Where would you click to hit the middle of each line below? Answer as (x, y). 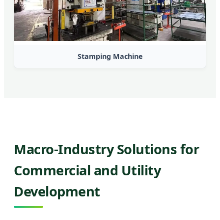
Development (57, 191)
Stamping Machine (110, 56)
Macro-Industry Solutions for (106, 149)
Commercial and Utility (87, 170)
